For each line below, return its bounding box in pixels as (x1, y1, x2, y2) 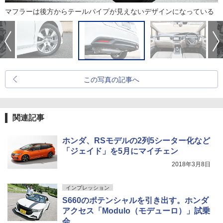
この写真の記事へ (84, 76, 139, 84)
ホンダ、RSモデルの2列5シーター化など (62, 136, 210, 145)
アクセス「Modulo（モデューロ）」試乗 (62, 207, 210, 216)
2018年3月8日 (172, 161, 211, 168)
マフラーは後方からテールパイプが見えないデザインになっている (5, 7, 214, 16)
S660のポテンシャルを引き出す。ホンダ (62, 196, 209, 205)
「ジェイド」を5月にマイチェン (62, 147, 178, 156)
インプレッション (66, 185, 110, 191)
